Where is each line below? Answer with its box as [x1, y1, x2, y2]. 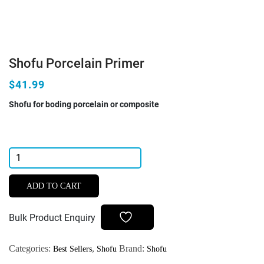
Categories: [9, 243, 53, 253]
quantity [8, 190, 42, 202]
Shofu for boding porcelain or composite [9, 99, 159, 109]
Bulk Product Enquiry [9, 212, 95, 223]
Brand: [119, 243, 147, 253]
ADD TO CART [27, 181, 81, 190]
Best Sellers [53, 244, 92, 253]
